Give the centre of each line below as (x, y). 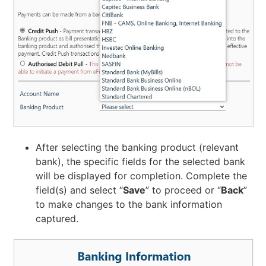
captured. (57, 219)
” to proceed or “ (183, 190)
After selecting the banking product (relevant (137, 148)
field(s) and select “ (79, 190)
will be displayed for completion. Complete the (141, 176)
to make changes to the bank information (129, 205)
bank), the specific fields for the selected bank (140, 162)
